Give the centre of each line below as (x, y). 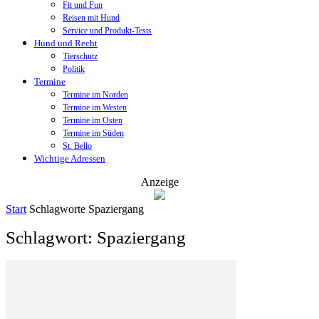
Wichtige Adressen (70, 158)
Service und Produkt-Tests (107, 31)
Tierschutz (80, 56)
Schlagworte (57, 209)
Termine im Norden (95, 95)
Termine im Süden (93, 133)
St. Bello (77, 146)
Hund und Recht (66, 43)
